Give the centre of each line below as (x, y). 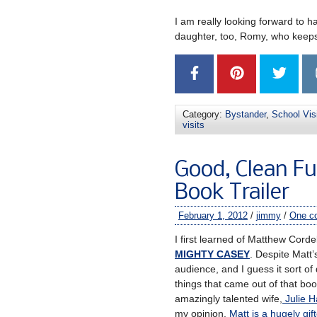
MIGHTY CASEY (212, 254)
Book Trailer (232, 193)
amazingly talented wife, (229, 299)
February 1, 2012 (213, 215)
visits (194, 125)
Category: (204, 114)
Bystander (246, 114)
